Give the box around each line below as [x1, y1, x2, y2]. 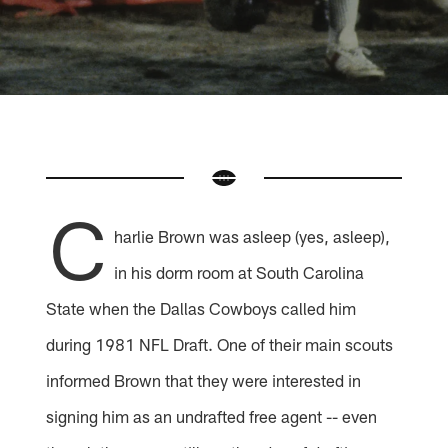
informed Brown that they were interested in [46, 369, 362, 390]
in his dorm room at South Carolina [114, 261, 365, 282]
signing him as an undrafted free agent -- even [46, 405, 378, 426]
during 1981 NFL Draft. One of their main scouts [46, 333, 394, 354]
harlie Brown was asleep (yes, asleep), [114, 225, 391, 246]
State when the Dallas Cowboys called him [46, 297, 357, 318]
